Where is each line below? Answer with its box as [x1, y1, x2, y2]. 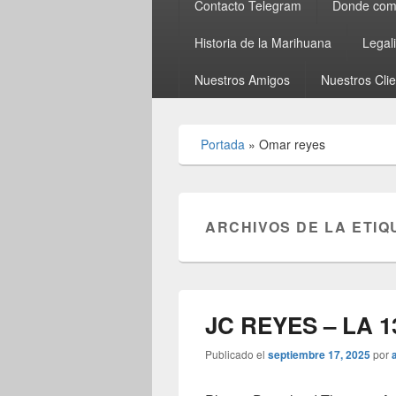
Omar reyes [259, 135, 325, 154]
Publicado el [205, 346, 265, 362]
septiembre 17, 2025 [268, 346, 370, 363]
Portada [201, 135, 245, 154]
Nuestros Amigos [194, 71, 290, 89]
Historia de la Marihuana [194, 34, 331, 52]
